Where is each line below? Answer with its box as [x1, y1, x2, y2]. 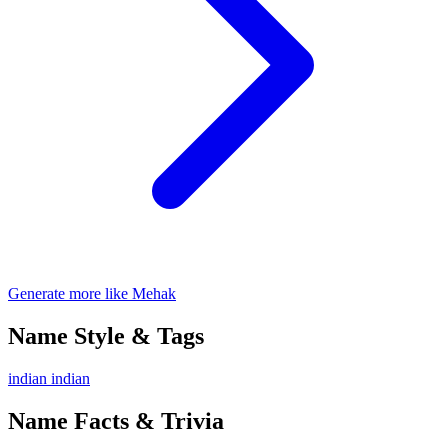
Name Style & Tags [8, 322, 204, 349]
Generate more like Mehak [8, 284, 176, 302]
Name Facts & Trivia [8, 407, 224, 434]
